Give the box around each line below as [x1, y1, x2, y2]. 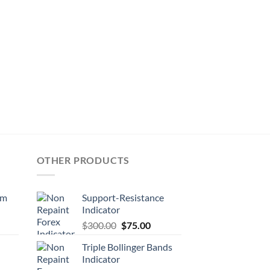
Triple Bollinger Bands [82, 240, 172, 253]
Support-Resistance [82, 191, 164, 203]
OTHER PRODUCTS [37, 154, 130, 166]
